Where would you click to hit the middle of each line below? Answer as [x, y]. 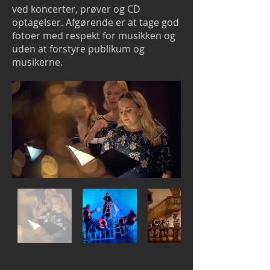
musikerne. [37, 62]
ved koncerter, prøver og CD [76, 9]
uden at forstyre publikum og [78, 49]
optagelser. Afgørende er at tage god [96, 22]
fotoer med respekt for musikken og [94, 36]
